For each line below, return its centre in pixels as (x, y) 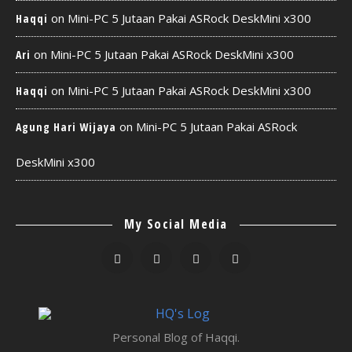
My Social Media (176, 224)
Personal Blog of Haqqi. (176, 337)
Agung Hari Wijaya (66, 127)
